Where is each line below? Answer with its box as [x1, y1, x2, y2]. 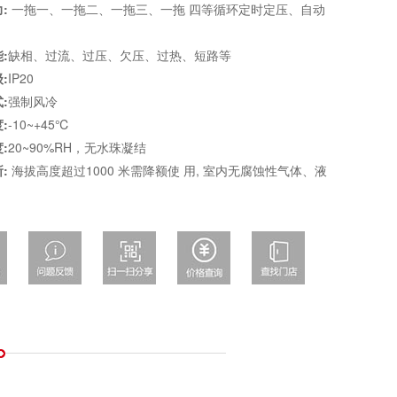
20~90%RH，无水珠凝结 [8, 138, 147, 157]
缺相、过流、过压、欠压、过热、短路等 [8, 46, 232, 65]
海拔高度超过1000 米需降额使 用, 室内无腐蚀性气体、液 [8, 161, 328, 180]
